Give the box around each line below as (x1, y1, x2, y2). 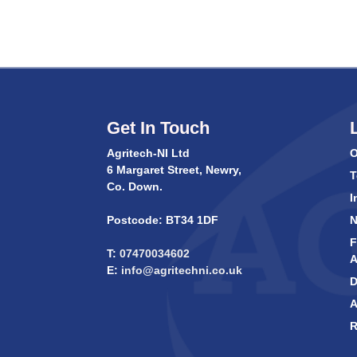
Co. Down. (107, 180, 163, 194)
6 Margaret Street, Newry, (107, 163, 242, 177)
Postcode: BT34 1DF (107, 214, 219, 227)
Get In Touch (107, 118, 210, 139)
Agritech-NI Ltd (107, 147, 190, 160)
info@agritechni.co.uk (118, 264, 243, 277)
